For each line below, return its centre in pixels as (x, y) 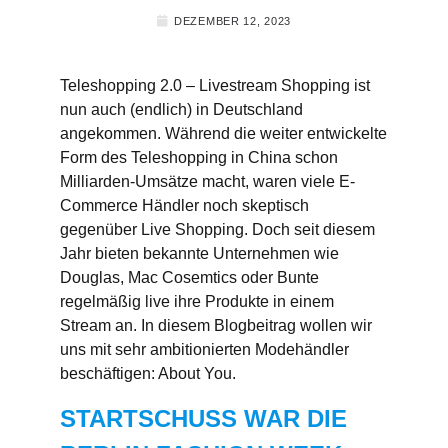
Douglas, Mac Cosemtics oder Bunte (189, 278)
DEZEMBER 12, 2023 (232, 21)
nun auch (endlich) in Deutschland (181, 110)
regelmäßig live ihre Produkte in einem (197, 302)
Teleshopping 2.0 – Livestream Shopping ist (215, 86)
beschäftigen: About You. (150, 374)
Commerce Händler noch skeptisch (184, 206)
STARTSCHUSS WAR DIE (203, 418)
